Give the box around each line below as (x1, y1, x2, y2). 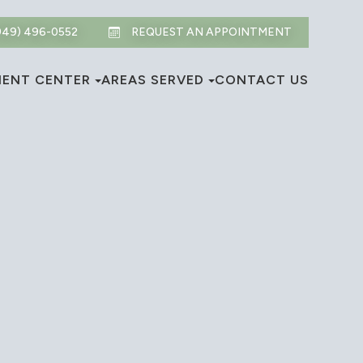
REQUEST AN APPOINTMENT (130, 25, 292, 39)
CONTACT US (214, 72, 309, 88)
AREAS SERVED (100, 72, 204, 88)
